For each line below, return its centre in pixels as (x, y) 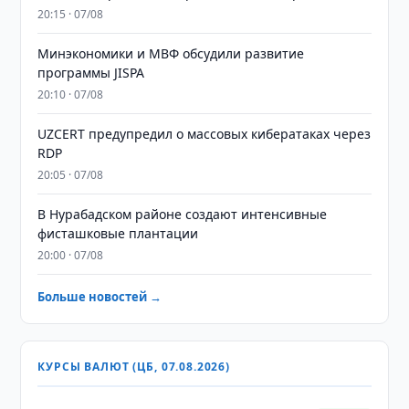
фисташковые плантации (118, 233)
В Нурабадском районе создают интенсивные (183, 214)
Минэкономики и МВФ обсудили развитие (171, 53)
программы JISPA (91, 73)
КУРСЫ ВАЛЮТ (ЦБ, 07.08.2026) (134, 367)
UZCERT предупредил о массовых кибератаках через (204, 134)
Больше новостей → (100, 297)
